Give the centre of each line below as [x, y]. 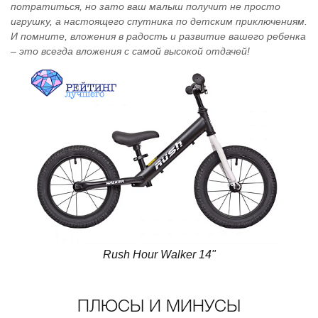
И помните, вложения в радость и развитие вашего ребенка [158, 36]
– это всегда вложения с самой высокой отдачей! [130, 51]
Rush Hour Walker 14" [159, 254]
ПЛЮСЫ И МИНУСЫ [159, 307]
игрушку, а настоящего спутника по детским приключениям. [159, 21]
